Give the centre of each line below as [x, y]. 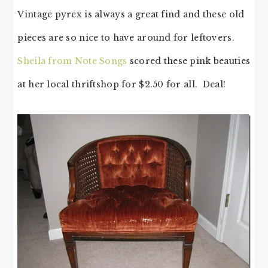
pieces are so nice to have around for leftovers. [127, 38]
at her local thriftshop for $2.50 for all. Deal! [122, 85]
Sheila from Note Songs [72, 61]
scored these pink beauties [189, 61]
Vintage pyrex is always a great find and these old [131, 15]
